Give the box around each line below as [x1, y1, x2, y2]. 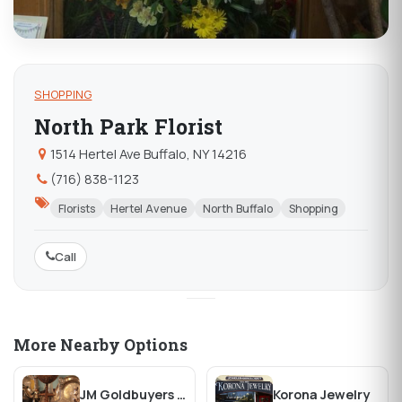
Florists [57, 200, 95, 216]
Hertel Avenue [110, 200, 188, 216]
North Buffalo [202, 200, 273, 216]
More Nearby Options [13, 334, 188, 355]
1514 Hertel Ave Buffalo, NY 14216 [49, 144, 247, 163]
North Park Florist [34, 112, 223, 140]
